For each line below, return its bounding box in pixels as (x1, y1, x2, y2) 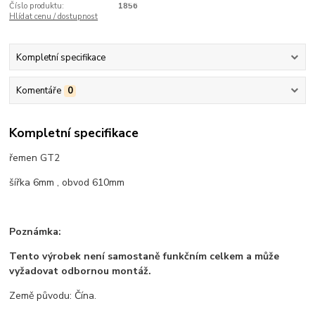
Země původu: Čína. (9, 289, 97, 303)
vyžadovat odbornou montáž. (9, 264, 152, 278)
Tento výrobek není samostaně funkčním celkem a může (9, 250, 280, 264)
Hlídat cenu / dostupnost (9, 11, 98, 22)
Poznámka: (9, 225, 62, 239)
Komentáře (15, 84, 61, 97)
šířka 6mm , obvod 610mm (9, 176, 125, 190)
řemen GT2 (9, 151, 60, 165)
